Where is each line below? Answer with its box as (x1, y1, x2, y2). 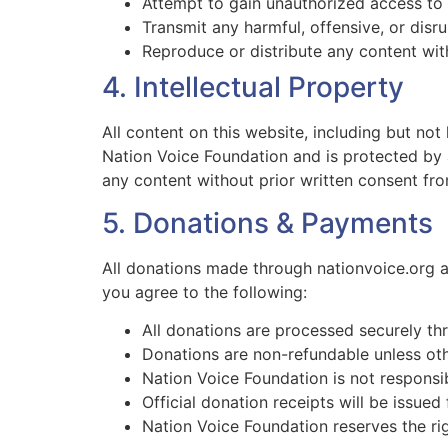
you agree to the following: (102, 281, 307, 302)
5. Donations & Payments (102, 205, 433, 240)
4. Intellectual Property (102, 70, 404, 105)
